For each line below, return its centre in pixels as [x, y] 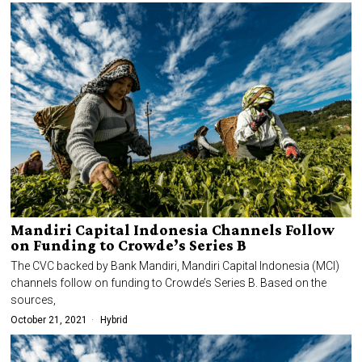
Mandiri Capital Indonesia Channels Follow [173, 230]
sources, [34, 300]
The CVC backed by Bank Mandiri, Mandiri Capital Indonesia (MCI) [175, 266]
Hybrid [114, 320]
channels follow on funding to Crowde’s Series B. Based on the [169, 283]
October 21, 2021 [49, 320]
